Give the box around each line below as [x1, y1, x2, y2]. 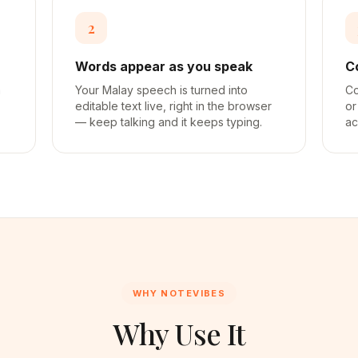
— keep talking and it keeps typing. [75, 115, 263, 129]
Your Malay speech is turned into [75, 83, 249, 97]
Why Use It [113, 314, 245, 352]
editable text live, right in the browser [75, 99, 272, 113]
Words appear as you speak [75, 58, 253, 74]
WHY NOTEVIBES [132, 288, 226, 299]
